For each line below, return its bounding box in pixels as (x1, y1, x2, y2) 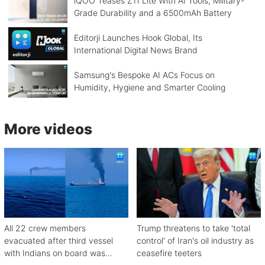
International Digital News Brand (73, 45, 198, 56)
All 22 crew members (4, 223, 86, 234)
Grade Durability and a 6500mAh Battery (73, 8, 232, 18)
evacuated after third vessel (4, 235, 113, 246)
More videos (4, 119, 92, 138)
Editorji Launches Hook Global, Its (73, 33, 202, 43)
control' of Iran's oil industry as (137, 235, 254, 246)
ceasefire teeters (137, 248, 202, 258)
